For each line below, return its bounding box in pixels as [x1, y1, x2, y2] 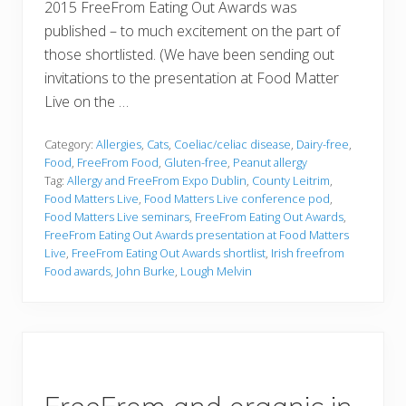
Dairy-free [296, 136, 349, 153]
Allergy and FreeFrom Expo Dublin [67, 172, 246, 189]
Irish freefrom [271, 245, 344, 262]
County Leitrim [252, 172, 330, 189]
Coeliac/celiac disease [174, 136, 291, 153]
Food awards [44, 263, 111, 280]
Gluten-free [164, 154, 227, 171]
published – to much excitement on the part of [44, 21, 340, 42]
